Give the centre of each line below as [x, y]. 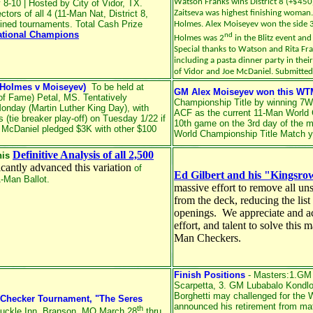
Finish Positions [210, 275]
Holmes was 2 [199, 38]
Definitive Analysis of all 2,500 [83, 155]
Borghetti [192, 296]
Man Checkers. [209, 238]
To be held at [115, 87]
